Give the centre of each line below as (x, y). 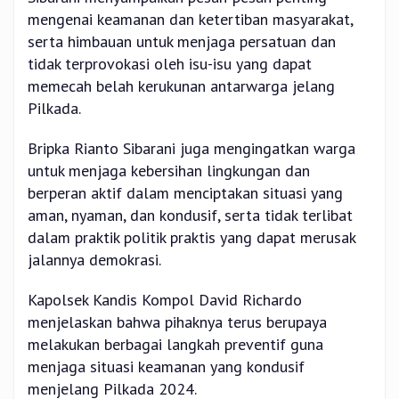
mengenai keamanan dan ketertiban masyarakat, (190, 20)
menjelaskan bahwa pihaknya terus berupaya (177, 322)
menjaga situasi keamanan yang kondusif (166, 367)
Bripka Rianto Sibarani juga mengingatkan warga (191, 149)
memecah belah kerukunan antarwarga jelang (181, 86)
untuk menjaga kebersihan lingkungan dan (169, 171)
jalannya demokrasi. (94, 260)
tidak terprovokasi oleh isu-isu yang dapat (170, 64)
